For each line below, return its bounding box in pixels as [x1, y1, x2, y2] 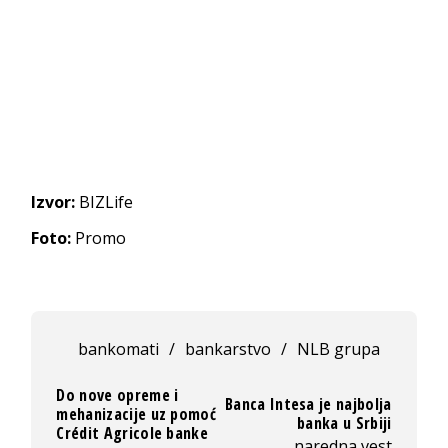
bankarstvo [184, 337, 271, 360]
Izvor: [31, 190, 76, 213]
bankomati [77, 337, 159, 360]
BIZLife [75, 190, 134, 213]
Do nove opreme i [56, 383, 179, 406]
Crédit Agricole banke [56, 421, 209, 444]
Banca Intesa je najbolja [224, 393, 392, 416]
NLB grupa [296, 337, 380, 360]
